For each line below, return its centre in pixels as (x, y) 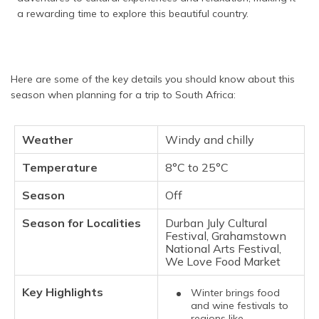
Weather (48, 140)
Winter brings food (235, 293)
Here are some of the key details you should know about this (153, 79)
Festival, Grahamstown (226, 236)
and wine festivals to (240, 305)
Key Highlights (63, 292)
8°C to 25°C (197, 167)
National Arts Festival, (223, 249)
